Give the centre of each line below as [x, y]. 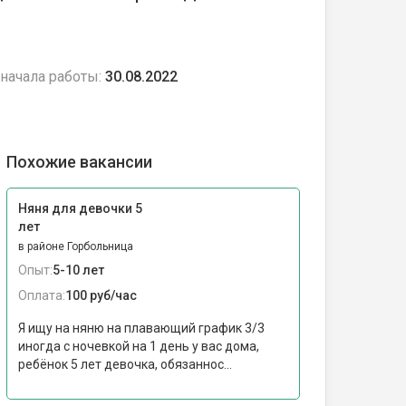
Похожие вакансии [79, 162]
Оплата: [42, 295]
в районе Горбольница [76, 246]
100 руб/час [101, 295]
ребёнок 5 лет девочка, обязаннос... [125, 364]
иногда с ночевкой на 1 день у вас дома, [139, 346]
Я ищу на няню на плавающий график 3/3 [141, 328]
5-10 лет [78, 270]
